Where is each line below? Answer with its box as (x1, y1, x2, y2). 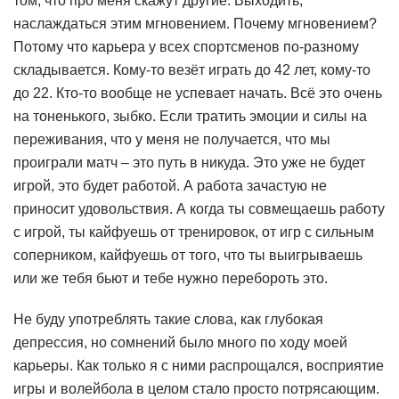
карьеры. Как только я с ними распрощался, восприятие (13, 358, 384, 374)
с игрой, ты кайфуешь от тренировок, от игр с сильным (13, 224, 374, 240)
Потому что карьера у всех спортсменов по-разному (13, 39, 359, 55)
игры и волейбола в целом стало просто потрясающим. (13, 381, 379, 397)
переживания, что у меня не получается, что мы (13, 132, 330, 148)
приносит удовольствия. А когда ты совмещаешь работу (13, 201, 385, 217)
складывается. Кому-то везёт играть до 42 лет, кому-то (13, 62, 370, 78)
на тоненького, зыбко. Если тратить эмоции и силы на (13, 109, 367, 125)
